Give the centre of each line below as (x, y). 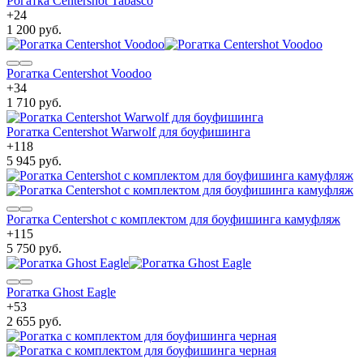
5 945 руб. (34, 160)
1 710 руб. (34, 102)
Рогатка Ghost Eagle (61, 292)
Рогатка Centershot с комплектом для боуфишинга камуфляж (173, 219)
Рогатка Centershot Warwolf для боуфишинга (128, 131)
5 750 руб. (34, 248)
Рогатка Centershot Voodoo (79, 73)
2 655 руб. (34, 321)
